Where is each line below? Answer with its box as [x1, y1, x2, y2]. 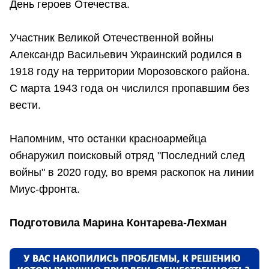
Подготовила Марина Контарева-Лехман [10, 217, 227, 229]
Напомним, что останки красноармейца [10, 133, 207, 145]
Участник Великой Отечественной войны [10, 32, 214, 44]
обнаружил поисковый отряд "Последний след [10, 150, 245, 162]
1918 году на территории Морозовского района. [10, 65, 250, 78]
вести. [10, 99, 41, 112]
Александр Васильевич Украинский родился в [10, 49, 242, 61]
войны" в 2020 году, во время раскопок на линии [10, 166, 254, 179]
